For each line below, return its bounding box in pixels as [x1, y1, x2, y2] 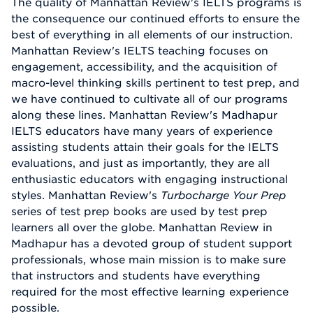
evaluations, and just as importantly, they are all [11, 156, 270, 170]
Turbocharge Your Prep [161, 189, 286, 202]
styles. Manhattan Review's [11, 189, 161, 202]
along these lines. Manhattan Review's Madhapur [11, 108, 277, 122]
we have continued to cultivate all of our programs [11, 92, 288, 105]
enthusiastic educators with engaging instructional [11, 173, 288, 186]
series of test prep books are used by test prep [11, 205, 268, 218]
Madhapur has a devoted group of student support [11, 237, 292, 250]
